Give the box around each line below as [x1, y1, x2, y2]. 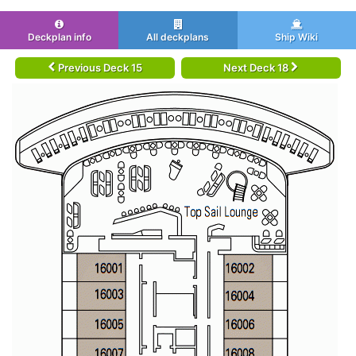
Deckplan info [27, 31, 91, 43]
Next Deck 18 [223, 61, 292, 74]
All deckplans [146, 31, 210, 43]
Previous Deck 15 [55, 61, 142, 74]
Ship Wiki [275, 31, 319, 43]
